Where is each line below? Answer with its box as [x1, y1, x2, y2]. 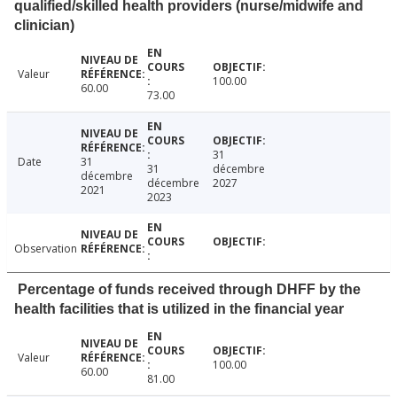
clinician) [14, 18, 74, 34]
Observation [14, 241, 77, 257]
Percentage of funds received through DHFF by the [18, 282, 361, 298]
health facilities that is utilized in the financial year [14, 301, 344, 317]
